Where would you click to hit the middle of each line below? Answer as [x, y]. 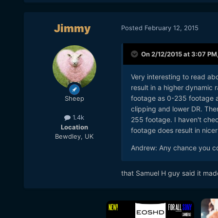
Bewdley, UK [74, 136]
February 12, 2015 [171, 27]
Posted [133, 27]
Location [74, 127]
